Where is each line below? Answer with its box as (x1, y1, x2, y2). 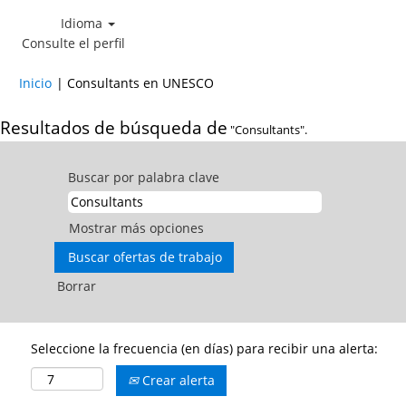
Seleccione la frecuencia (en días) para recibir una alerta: (31, 340, 378, 357)
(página (213, 73, 258, 91)
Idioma (61, 14, 107, 32)
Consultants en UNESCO (67, 74, 214, 92)
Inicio (19, 74, 52, 92)
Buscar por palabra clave (68, 169, 219, 186)
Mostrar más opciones (69, 219, 204, 237)
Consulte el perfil (22, 34, 125, 52)
